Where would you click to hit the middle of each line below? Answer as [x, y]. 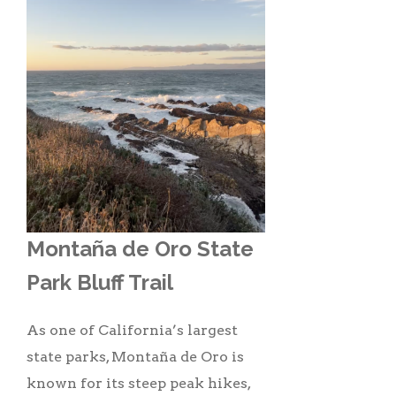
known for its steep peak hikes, [138, 383]
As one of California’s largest [132, 330]
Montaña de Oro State [140, 248]
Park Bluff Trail [103, 282]
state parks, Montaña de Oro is [135, 356]
